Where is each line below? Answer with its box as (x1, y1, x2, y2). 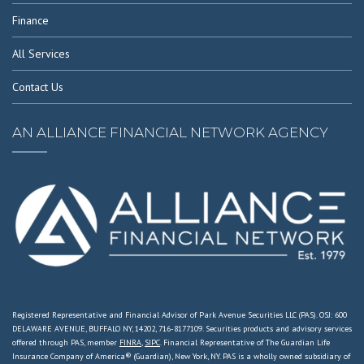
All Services (12, 45, 70, 61)
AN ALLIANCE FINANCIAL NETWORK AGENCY (12, 123, 328, 141)
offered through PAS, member (12, 336, 119, 348)
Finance (12, 12, 49, 28)
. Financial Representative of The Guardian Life (160, 336, 330, 348)
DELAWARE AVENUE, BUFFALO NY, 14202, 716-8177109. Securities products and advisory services (12, 323, 352, 334)
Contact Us (12, 79, 63, 94)
